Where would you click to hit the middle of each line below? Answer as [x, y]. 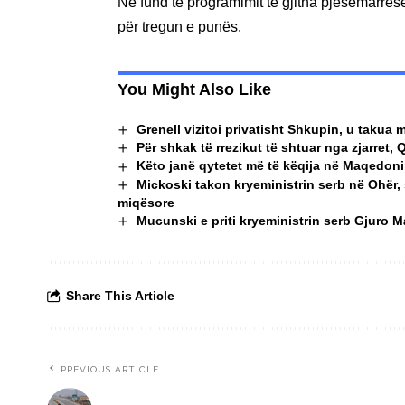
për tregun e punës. [179, 26]
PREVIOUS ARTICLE [110, 370]
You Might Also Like [194, 89]
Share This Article [120, 296]
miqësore [146, 202]
